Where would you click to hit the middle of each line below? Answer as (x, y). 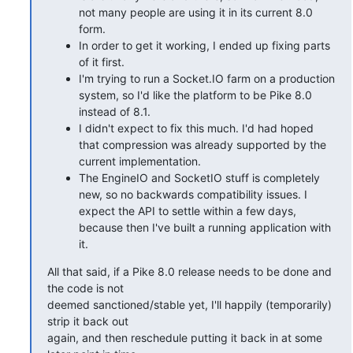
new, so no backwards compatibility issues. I (193, 194)
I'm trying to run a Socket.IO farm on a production (206, 78)
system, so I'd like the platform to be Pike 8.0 (195, 95)
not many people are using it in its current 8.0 (195, 12)
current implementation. (139, 161)
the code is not (85, 288)
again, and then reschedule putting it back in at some (184, 337)
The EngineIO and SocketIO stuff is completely (199, 177)
